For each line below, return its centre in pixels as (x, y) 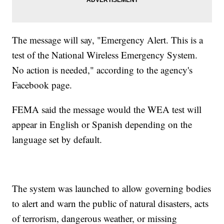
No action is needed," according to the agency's (102, 70)
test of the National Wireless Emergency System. (105, 55)
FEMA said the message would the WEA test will (107, 109)
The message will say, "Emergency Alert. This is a (108, 40)
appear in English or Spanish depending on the (102, 124)
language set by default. (57, 139)
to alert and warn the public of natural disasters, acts (110, 203)
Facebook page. (42, 85)
